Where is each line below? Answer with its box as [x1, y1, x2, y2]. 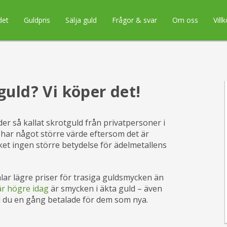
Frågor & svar [111, 15, 157, 25]
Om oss [172, 15, 198, 25]
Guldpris [23, 15, 50, 25]
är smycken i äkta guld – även [49, 183, 162, 194]
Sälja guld [65, 15, 97, 25]
